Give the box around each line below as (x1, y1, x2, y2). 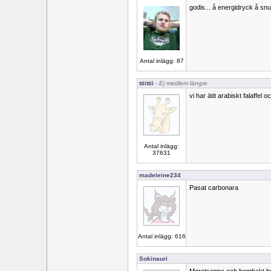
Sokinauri (139, 255, 168, 262)
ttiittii (139, 80, 154, 87)
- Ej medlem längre (154, 80, 207, 87)
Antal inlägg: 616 (137, 233, 186, 240)
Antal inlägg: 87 (139, 57, 184, 65)
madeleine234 (139, 172, 181, 178)
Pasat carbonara (189, 184, 238, 191)
